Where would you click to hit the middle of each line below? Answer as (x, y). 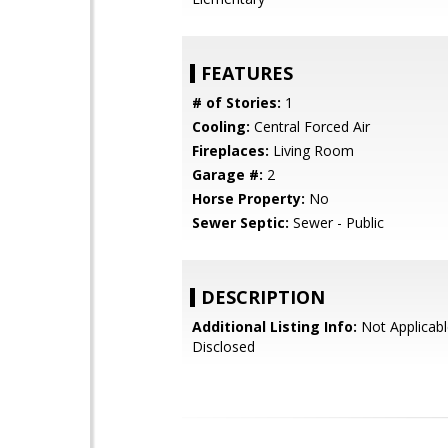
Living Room (311, 150)
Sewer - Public (336, 222)
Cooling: (221, 126)
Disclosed (223, 346)
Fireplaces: (230, 150)
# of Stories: (236, 102)
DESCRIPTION (263, 297)
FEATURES (247, 73)
